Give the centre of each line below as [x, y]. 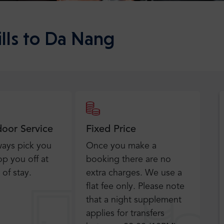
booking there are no [129, 159]
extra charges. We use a [134, 173]
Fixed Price [111, 129]
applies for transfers [125, 213]
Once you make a [121, 146]
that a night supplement [134, 200]
